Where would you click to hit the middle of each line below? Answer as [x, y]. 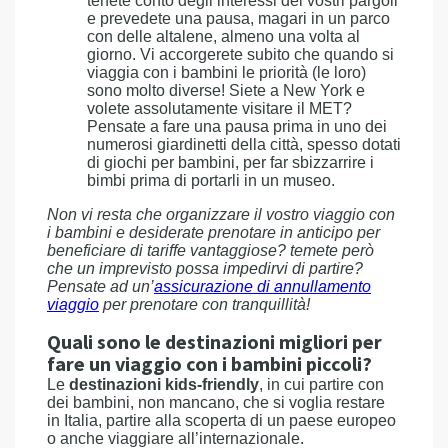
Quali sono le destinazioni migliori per [214, 343]
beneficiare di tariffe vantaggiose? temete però [210, 250]
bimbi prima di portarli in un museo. [211, 180]
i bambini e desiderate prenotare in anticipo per [213, 232]
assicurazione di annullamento [262, 286]
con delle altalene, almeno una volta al [223, 36]
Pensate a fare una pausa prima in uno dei [237, 126]
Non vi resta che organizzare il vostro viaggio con [221, 214]
